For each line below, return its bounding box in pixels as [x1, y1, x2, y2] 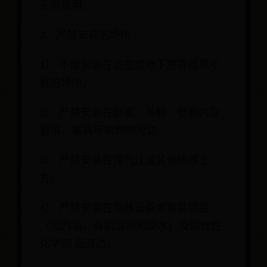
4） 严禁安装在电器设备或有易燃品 [39, 202, 209, 215]
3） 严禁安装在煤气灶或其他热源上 [39, 154, 209, 167]
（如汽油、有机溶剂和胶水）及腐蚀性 [39, 220, 222, 232]
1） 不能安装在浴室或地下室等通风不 [39, 59, 220, 72]
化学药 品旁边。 [39, 238, 117, 250]
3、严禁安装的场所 [39, 29, 131, 42]
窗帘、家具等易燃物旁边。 [39, 125, 168, 137]
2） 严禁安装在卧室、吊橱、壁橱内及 [39, 107, 220, 119]
